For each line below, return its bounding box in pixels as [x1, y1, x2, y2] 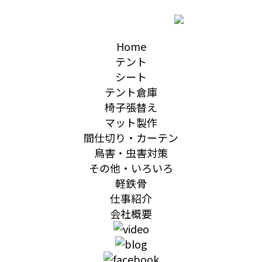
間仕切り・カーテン [84, 130, 178, 145]
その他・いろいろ [89, 160, 173, 175]
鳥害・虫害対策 [94, 145, 168, 160]
